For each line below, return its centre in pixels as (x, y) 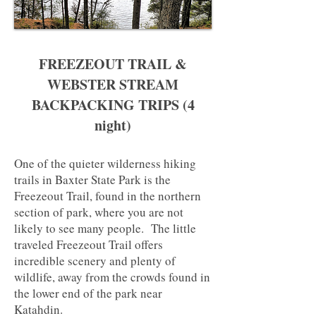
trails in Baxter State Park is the (92, 180)
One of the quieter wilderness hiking (105, 163)
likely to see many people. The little (105, 228)
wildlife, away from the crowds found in (112, 277)
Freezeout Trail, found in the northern (108, 196)
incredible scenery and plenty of (95, 261)
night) (113, 125)
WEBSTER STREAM (113, 84)
